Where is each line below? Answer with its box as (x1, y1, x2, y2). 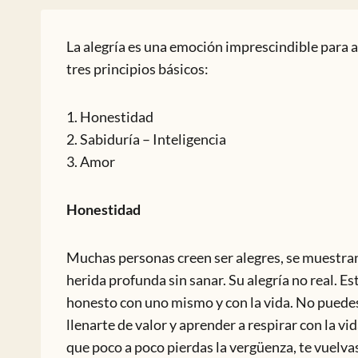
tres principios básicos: (66, 60, 209, 78)
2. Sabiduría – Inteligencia (66, 130, 226, 148)
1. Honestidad (66, 108, 153, 125)
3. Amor (66, 153, 115, 170)
